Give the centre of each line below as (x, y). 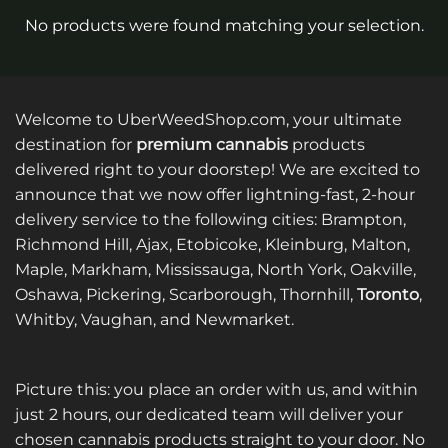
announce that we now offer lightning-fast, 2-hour (215, 194)
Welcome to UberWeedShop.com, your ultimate (208, 119)
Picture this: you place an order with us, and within (216, 389)
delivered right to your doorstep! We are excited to (217, 169)
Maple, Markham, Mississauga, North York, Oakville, (215, 269)
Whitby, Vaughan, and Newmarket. (154, 319)
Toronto (388, 294)
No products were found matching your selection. (224, 25)
